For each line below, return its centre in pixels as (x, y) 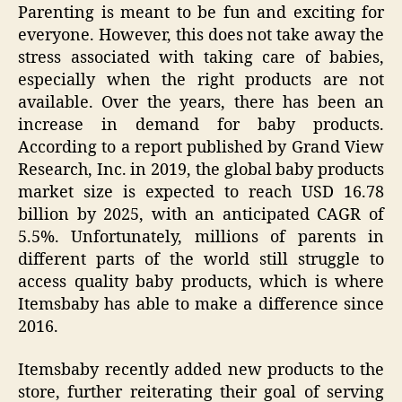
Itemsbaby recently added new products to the (201, 370)
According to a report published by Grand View (201, 148)
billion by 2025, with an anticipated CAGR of (201, 215)
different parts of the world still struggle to (201, 260)
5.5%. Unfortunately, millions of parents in (201, 238)
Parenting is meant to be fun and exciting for (201, 13)
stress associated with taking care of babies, (201, 58)
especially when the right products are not (201, 81)
